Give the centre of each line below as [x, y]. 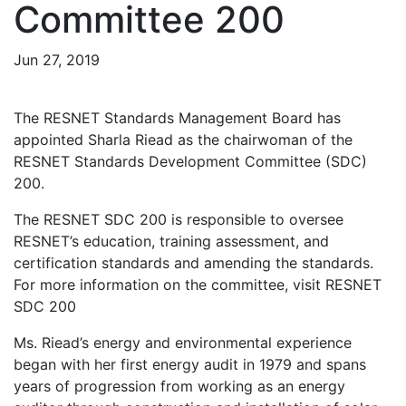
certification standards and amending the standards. [196, 263]
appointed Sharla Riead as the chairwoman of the [183, 140]
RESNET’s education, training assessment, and [171, 241]
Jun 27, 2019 [57, 60]
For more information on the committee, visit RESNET [198, 285]
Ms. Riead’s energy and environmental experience [183, 343]
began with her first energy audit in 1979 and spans [190, 364]
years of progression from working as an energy [179, 386]
